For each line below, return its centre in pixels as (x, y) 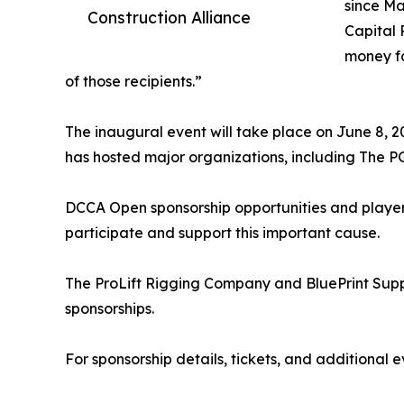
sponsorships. (110, 309)
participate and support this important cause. (222, 233)
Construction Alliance (169, 18)
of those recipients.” (133, 82)
